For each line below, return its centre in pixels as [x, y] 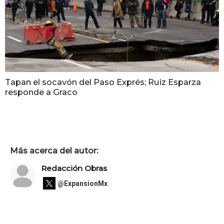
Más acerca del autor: [54, 150]
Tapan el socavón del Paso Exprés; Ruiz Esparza [103, 82]
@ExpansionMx [82, 183]
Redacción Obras [74, 168]
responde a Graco [41, 92]
